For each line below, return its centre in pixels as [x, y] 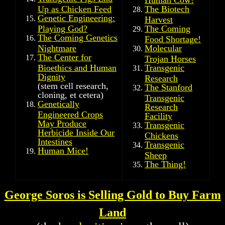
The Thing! [165, 164]
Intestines [55, 141]
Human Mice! [63, 151]
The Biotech [167, 9]
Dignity [51, 76]
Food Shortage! [173, 38]
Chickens [161, 135]
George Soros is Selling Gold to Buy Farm [113, 195]
